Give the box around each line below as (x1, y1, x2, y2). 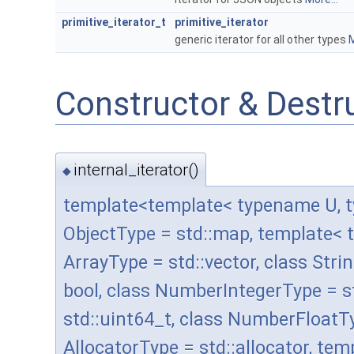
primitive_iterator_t (62, 15, 166, 28)
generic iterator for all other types (175, 32, 348, 46)
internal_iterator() (73, 160, 199, 180)
